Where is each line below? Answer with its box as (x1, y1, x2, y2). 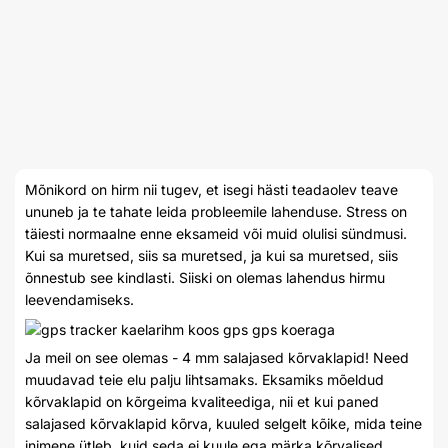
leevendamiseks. (25, 291, 134, 308)
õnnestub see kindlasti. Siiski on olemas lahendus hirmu (25, 269, 385, 286)
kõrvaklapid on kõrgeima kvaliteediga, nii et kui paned (25, 393, 379, 411)
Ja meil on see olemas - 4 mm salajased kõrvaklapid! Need (25, 349, 409, 367)
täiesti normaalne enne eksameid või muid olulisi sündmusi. (25, 225, 407, 242)
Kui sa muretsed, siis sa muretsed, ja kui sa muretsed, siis (25, 247, 398, 264)
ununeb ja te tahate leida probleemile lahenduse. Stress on (25, 203, 407, 220)
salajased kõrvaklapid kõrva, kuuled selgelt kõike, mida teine (25, 415, 422, 433)
